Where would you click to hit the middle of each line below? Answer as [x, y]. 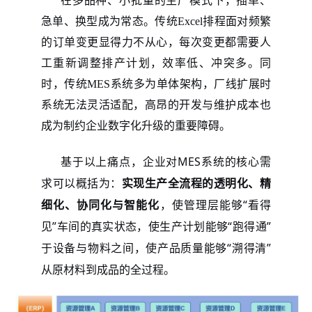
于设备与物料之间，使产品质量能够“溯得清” [156, 248]
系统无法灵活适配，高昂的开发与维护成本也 [156, 104]
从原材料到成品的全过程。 [108, 269]
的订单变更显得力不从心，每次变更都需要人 [156, 42]
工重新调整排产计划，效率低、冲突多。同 [156, 63]
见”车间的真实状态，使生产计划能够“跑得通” [156, 226]
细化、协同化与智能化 [101, 204]
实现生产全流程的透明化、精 [196, 183]
